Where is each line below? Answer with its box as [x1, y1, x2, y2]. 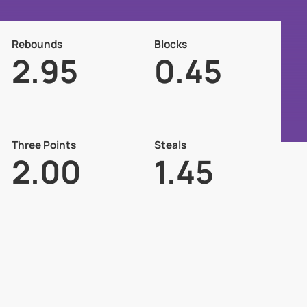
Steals [154, 138, 187, 153]
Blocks [154, 37, 188, 52]
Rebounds [12, 37, 63, 52]
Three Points [12, 138, 77, 153]
